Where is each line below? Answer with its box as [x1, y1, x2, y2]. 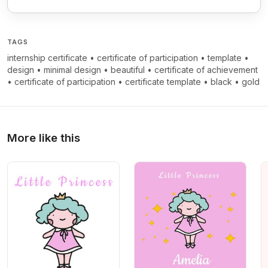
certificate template [125, 77, 201, 87]
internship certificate [7, 53, 87, 63]
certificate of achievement [154, 65, 258, 75]
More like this [7, 131, 80, 145]
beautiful [111, 65, 145, 75]
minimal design [44, 65, 101, 75]
